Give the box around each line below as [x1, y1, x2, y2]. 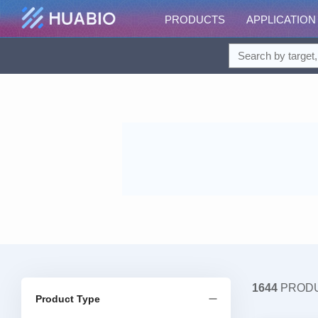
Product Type [35, 293, 100, 305]
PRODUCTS [165, 13, 225, 26]
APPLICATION [246, 13, 316, 26]
